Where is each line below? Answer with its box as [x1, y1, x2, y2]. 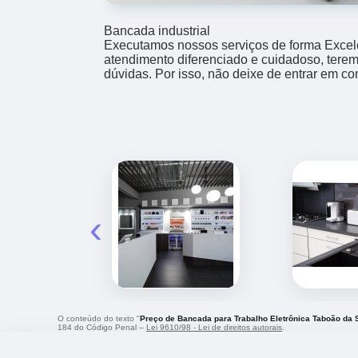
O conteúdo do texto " [58, 314, 140, 324]
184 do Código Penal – [58, 323, 146, 332]
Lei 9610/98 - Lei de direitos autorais [146, 323, 282, 332]
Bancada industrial [104, 24, 210, 38]
